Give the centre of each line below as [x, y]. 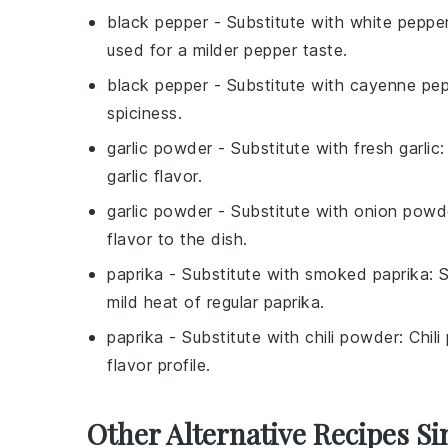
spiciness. [144, 112]
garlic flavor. [154, 175]
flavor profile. [159, 364]
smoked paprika [367, 273]
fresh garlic [397, 147]
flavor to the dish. [177, 238]
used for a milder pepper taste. [227, 49]
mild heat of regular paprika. [216, 301]
